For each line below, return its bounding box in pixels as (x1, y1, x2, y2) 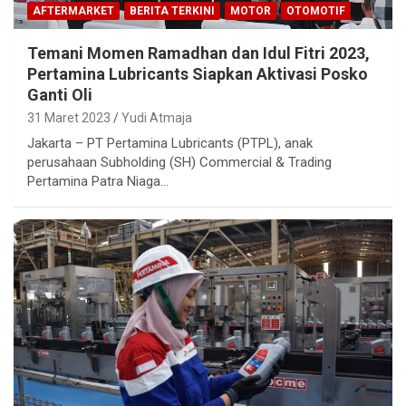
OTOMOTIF (286, 4, 345, 17)
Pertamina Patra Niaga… (27, 172, 169, 189)
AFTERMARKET (33, 4, 114, 17)
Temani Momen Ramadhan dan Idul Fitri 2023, (27, 43, 370, 63)
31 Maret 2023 (27, 110, 111, 125)
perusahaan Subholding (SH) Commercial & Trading (27, 153, 332, 170)
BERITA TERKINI (130, 4, 215, 17)
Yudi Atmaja (121, 110, 192, 125)
